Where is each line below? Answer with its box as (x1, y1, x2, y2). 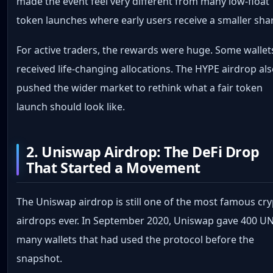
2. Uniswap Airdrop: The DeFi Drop (26, 141, 260, 161)
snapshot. (16, 251, 63, 265)
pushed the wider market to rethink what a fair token (16, 80, 263, 94)
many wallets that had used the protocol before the (16, 232, 255, 246)
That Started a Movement (26, 157, 200, 177)
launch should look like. (16, 99, 126, 113)
